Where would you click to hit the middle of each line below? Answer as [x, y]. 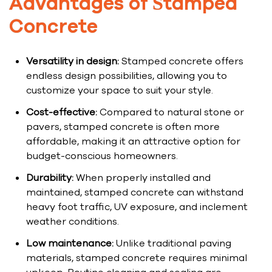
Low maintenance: [70, 244]
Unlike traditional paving [172, 244]
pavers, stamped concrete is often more [123, 127]
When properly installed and [142, 178]
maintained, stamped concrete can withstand [135, 193]
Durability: [50, 178]
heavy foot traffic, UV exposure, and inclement [137, 207]
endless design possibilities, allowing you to [127, 76]
